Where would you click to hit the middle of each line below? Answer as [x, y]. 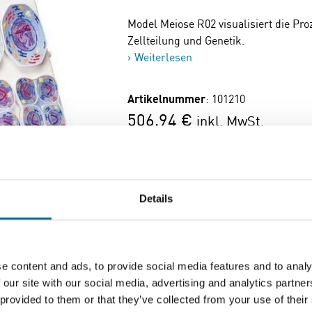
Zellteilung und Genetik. [186, 40]
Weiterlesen [164, 57]
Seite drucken [180, 269]
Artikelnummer [167, 99]
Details [156, 198]
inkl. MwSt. [231, 121]
